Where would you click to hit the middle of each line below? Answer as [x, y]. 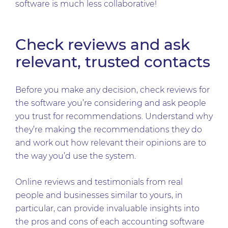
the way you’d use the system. [76, 156]
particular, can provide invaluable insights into [107, 208]
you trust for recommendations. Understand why [114, 116]
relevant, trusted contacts [113, 62]
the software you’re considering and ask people [111, 103]
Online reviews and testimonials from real [99, 182]
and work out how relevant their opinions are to [111, 143]
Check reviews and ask [103, 45]
